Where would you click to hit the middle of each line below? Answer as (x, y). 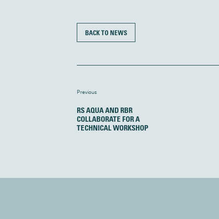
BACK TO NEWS (106, 33)
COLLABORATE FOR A (108, 119)
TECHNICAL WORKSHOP (112, 128)
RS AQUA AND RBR (104, 110)
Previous (87, 92)
